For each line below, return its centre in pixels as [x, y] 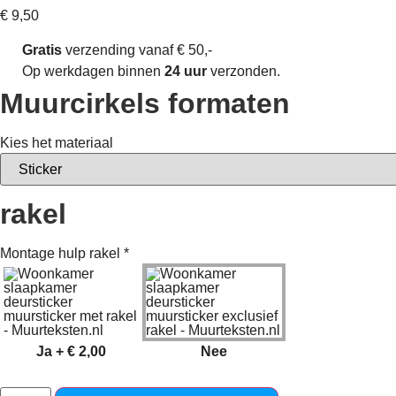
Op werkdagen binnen [93, 71]
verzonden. [244, 71]
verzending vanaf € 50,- [137, 49]
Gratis [42, 49]
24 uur [186, 71]
